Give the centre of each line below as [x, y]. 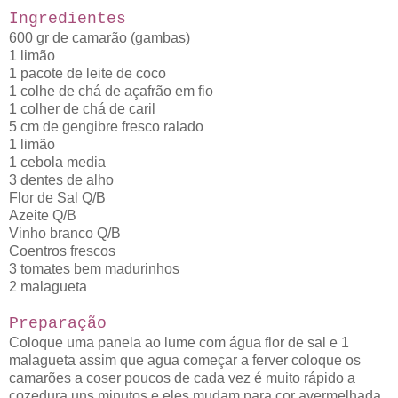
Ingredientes [68, 19]
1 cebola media [57, 163]
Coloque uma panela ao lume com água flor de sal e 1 [179, 343]
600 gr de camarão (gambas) [99, 38]
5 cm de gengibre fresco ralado [106, 127]
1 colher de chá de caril [84, 109]
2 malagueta [48, 287]
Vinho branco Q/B [65, 234]
